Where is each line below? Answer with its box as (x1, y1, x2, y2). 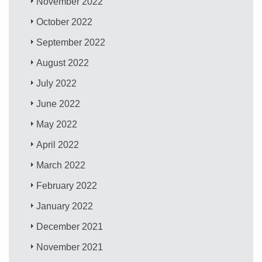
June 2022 (36, 98, 81, 109)
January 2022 (36, 201, 94, 211)
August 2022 (36, 57, 89, 68)
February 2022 (36, 180, 98, 191)
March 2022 (36, 160, 86, 170)
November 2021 (36, 242, 104, 252)
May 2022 (36, 119, 78, 129)
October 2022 (36, 16, 93, 27)
